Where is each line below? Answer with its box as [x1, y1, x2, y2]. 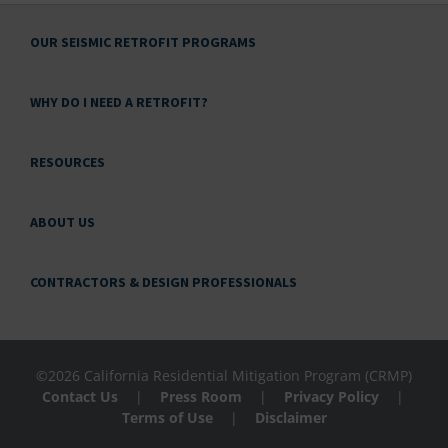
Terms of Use [121, 407, 213, 427]
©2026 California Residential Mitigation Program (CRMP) [36, 365, 412, 385]
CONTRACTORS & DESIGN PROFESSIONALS [30, 272, 297, 291]
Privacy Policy [283, 386, 379, 406]
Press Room [159, 386, 242, 406]
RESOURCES [30, 152, 105, 171]
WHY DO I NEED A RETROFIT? [30, 92, 208, 111]
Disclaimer [254, 407, 327, 427]
